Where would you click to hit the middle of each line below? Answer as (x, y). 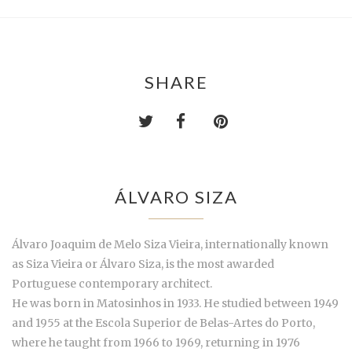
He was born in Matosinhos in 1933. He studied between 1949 (175, 303)
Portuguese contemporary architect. (112, 284)
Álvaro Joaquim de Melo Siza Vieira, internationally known (170, 244)
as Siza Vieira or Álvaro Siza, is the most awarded (143, 264)
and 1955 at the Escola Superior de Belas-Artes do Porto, (163, 323)
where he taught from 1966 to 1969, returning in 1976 (156, 343)
